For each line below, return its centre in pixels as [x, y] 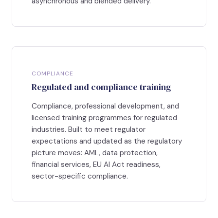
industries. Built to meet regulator [89, 130]
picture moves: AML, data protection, [95, 153]
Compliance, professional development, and [105, 106]
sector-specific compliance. [80, 176]
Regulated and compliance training [101, 87]
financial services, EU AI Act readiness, [96, 165]
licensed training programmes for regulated [104, 118]
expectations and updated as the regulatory [107, 141]
